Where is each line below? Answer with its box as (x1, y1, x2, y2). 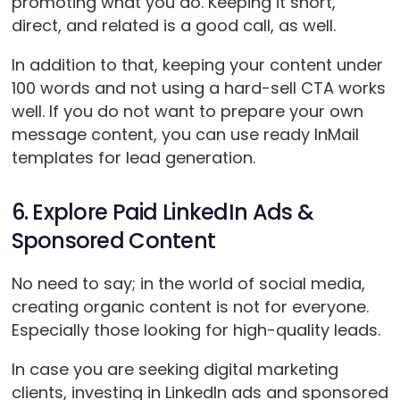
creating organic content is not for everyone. (11, 296, 369, 319)
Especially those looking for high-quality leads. (11, 319, 385, 342)
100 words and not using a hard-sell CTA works (11, 77, 386, 100)
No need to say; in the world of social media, (11, 272, 365, 296)
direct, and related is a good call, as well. (11, 14, 345, 37)
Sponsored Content (11, 226, 216, 256)
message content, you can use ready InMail (11, 123, 359, 146)
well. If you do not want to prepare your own (11, 100, 363, 123)
